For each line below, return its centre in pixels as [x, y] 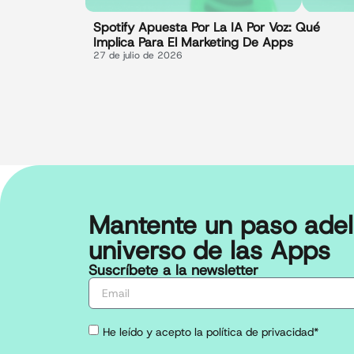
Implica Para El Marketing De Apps [193, 43]
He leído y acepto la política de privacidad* [211, 332]
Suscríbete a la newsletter [173, 270]
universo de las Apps [209, 250]
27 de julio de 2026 [137, 56]
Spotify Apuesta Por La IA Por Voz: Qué [206, 28]
